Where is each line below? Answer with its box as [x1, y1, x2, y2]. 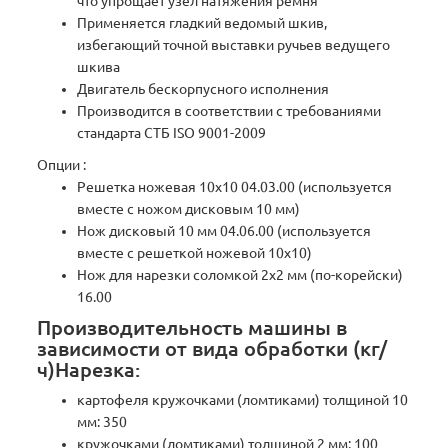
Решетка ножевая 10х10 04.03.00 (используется [77, 179, 393, 196]
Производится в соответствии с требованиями [77, 103, 382, 120]
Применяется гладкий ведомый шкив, [77, 15, 328, 32]
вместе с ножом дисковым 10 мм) [77, 201, 301, 218]
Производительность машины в [37, 317, 348, 340]
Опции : [37, 157, 87, 174]
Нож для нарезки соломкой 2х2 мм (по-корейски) [77, 267, 404, 284]
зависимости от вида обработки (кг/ [37, 338, 388, 361]
